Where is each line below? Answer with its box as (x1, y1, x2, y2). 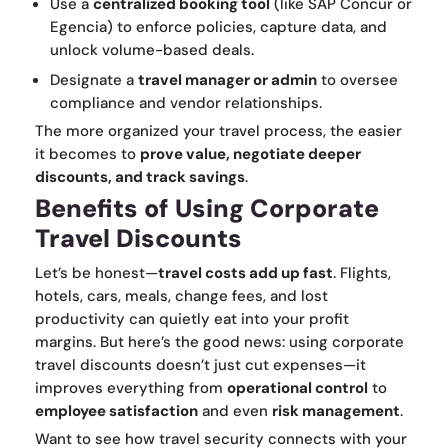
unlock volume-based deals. (50, 40, 254, 61)
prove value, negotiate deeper (140, 144, 361, 165)
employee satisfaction (35, 401, 198, 422)
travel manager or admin (138, 70, 317, 91)
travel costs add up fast (158, 263, 333, 284)
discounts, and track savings (35, 167, 245, 188)
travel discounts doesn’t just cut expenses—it (35, 355, 366, 376)
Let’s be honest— (35, 263, 158, 284)
